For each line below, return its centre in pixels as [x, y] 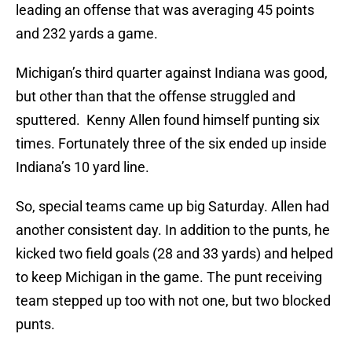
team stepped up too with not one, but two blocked [173, 301]
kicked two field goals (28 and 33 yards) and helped [174, 254]
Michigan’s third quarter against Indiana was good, [172, 73]
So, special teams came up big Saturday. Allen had [172, 207]
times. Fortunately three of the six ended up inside [171, 144]
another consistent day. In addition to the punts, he [173, 230]
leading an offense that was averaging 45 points [165, 10]
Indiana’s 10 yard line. [82, 167]
